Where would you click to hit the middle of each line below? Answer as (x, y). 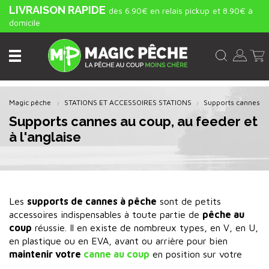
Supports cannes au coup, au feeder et (133, 121)
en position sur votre (196, 254)
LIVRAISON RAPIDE (57, 10)
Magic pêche (30, 102)
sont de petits (189, 201)
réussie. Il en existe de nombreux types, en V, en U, (145, 228)
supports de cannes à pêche (92, 201)
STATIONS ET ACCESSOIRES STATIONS (128, 102)
